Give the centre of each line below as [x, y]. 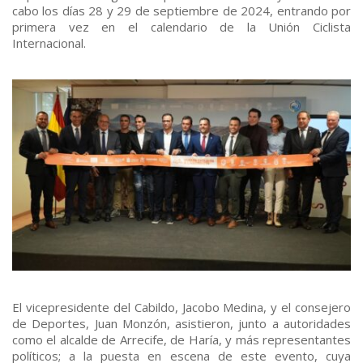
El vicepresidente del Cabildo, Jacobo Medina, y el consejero [181, 307]
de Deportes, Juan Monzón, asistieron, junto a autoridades [181, 323]
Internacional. [49, 43]
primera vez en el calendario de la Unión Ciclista [181, 27]
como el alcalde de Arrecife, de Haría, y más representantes [181, 339]
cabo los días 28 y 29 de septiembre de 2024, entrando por [181, 11]
